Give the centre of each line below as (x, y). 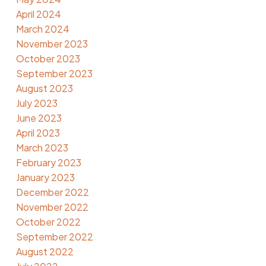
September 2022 (54, 237)
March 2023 (42, 148)
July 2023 (37, 103)
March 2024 (42, 29)
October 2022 (48, 222)
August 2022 (45, 252)
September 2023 (54, 74)
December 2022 (52, 192)
